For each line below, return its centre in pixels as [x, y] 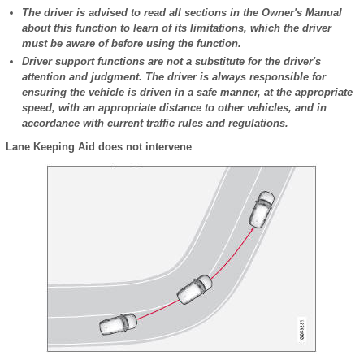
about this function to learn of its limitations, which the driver [177, 28]
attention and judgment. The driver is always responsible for [174, 77]
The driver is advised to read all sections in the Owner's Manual [182, 13]
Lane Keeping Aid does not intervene [99, 147]
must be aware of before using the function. [132, 43]
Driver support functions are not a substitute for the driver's [171, 61]
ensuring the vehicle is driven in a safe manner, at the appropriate [187, 92]
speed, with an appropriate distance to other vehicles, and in [174, 108]
